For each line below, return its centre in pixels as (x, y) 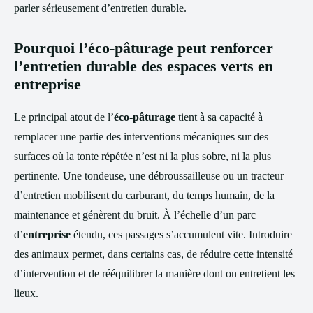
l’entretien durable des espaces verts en (144, 66)
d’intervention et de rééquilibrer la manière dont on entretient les (154, 274)
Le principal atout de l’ (64, 117)
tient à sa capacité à (219, 117)
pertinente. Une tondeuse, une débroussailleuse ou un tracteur (149, 176)
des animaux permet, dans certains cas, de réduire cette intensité (153, 254)
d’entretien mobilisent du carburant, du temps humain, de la (144, 195)
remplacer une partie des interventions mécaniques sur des (141, 137)
